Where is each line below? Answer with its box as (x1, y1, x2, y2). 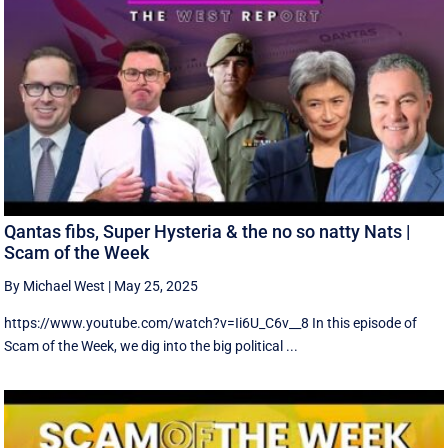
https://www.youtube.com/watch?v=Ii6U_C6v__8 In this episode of (4, 315, 418, 332)
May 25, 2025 (114, 278, 199, 295)
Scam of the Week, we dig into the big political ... (4, 338, 299, 355)
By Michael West (4, 278, 106, 295)
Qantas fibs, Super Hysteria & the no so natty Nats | (4, 221, 411, 243)
